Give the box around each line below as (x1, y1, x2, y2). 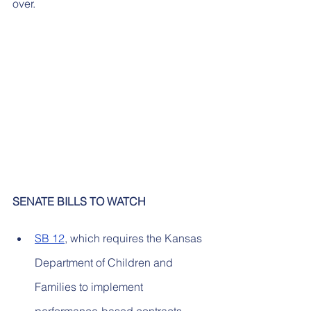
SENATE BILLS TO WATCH (12, 194, 146, 209)
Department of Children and (35, 255, 176, 270)
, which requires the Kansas (65, 231, 205, 246)
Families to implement (35, 280, 146, 294)
